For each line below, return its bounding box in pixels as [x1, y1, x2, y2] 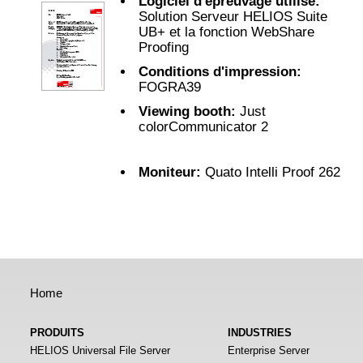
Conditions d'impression [139, 63, 297, 79]
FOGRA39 [139, 79, 201, 95]
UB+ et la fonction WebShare [139, 23, 314, 40]
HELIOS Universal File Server [30, 344, 170, 357]
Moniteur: [139, 164, 201, 180]
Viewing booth [139, 103, 231, 119]
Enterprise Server [228, 344, 310, 357]
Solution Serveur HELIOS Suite [139, 8, 327, 24]
